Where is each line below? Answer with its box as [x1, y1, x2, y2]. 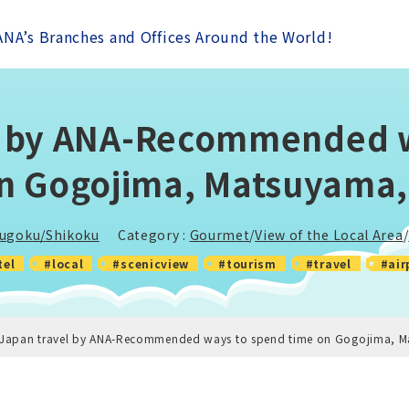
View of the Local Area [255, 225, 404, 244]
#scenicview [112, 256, 190, 271]
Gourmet [189, 225, 250, 244]
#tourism [218, 256, 277, 271]
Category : [117, 225, 190, 244]
